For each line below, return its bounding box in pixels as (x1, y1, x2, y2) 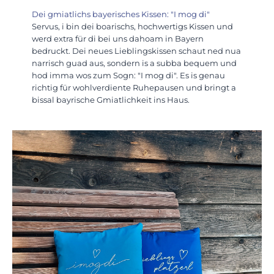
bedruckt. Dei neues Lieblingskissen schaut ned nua (32, 45, 241, 56)
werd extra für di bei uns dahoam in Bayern (32, 33, 204, 43)
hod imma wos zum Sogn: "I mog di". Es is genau (32, 70, 225, 80)
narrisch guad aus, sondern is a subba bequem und (32, 57, 237, 68)
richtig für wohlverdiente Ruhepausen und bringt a (32, 82, 236, 92)
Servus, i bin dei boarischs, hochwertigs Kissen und (32, 21, 233, 31)
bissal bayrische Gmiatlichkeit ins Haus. (32, 94, 190, 105)
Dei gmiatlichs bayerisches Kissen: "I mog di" (32, 9, 210, 19)
